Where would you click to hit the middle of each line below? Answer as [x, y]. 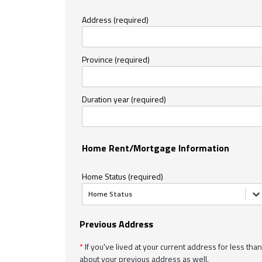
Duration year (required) [124, 99]
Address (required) [115, 19]
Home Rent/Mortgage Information [156, 148]
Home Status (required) [123, 176]
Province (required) [116, 59]
